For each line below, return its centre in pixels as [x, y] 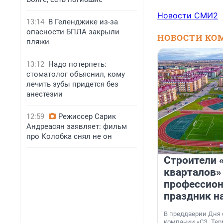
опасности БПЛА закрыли [73, 32]
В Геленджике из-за [83, 22]
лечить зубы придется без [72, 84]
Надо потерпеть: [77, 64]
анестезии [45, 94]
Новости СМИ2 [188, 16]
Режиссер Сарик [87, 116]
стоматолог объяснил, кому [76, 74]
